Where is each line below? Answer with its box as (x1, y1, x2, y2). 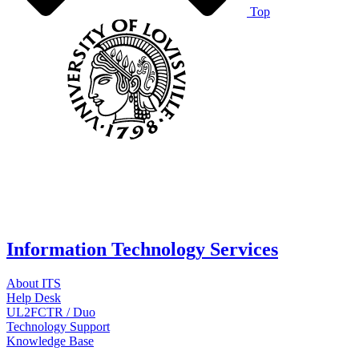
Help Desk (6, 290, 61, 305)
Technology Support (6, 319, 110, 333)
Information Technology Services (6, 238, 278, 260)
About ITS (6, 276, 61, 290)
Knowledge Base (6, 333, 94, 348)
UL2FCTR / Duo (6, 305, 95, 319)
